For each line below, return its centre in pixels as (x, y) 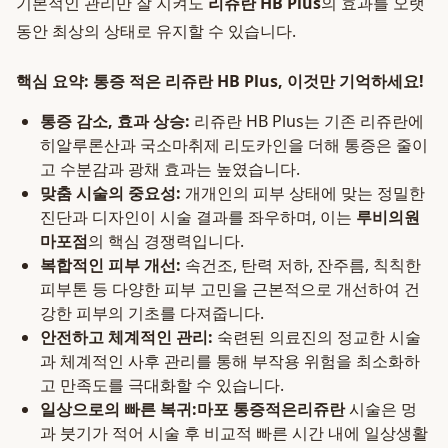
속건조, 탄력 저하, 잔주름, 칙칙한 (301, 265)
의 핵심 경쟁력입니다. (166, 241)
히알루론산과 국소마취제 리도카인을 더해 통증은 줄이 (234, 145)
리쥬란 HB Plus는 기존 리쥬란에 (307, 121)
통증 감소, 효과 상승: (115, 121)
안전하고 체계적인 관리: (126, 337)
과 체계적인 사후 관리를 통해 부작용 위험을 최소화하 (230, 361)
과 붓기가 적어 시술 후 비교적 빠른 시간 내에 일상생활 (234, 433)
